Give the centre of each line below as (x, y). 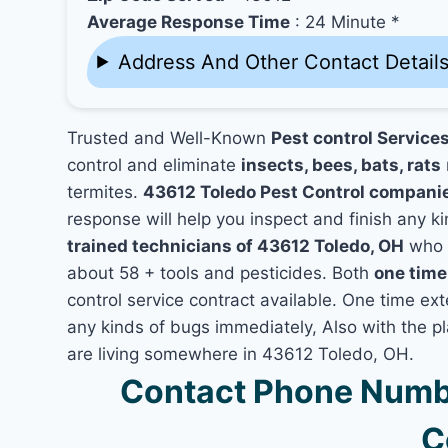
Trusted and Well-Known (169, 137)
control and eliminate (154, 164)
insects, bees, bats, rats (341, 164)
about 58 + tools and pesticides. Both (221, 272)
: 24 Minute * (345, 21)
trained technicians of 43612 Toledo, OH (236, 245)
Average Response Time (189, 21)
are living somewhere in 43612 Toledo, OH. (241, 353)
